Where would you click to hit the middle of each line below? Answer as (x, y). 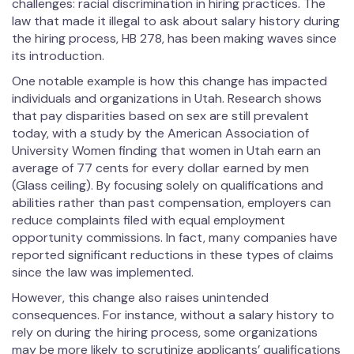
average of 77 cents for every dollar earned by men (160, 168)
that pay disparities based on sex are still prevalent (160, 116)
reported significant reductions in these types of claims (173, 255)
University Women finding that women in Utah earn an (166, 151)
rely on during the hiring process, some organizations (165, 333)
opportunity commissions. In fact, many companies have (175, 238)
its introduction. (58, 56)
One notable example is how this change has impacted (169, 81)
